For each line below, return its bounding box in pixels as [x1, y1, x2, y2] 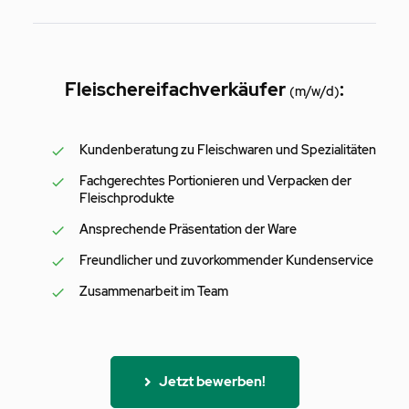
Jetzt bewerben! [158, 372, 266, 391]
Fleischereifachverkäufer [65, 77, 289, 101]
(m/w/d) [289, 82, 340, 100]
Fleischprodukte [79, 189, 174, 206]
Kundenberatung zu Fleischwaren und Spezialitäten [79, 141, 376, 158]
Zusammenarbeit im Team [79, 282, 228, 299]
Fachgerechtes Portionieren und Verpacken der [79, 172, 351, 189]
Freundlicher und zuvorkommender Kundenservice [79, 251, 373, 268]
